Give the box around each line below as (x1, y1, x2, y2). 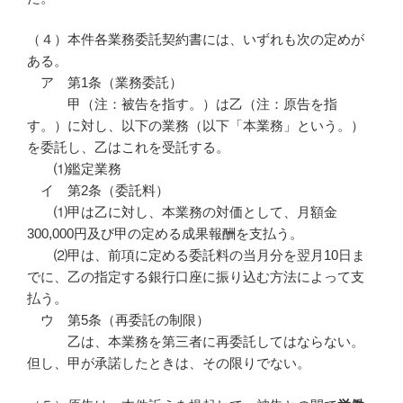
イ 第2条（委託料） (27, 183, 169, 199)
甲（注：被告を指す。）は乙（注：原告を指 (27, 96, 337, 112)
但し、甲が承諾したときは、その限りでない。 (27, 355, 310, 372)
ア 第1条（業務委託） (27, 75, 183, 91)
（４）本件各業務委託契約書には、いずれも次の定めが (27, 31, 364, 48)
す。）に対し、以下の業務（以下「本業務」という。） (27, 118, 364, 134)
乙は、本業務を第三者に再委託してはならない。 (27, 334, 364, 350)
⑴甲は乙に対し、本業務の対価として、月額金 (27, 204, 337, 220)
